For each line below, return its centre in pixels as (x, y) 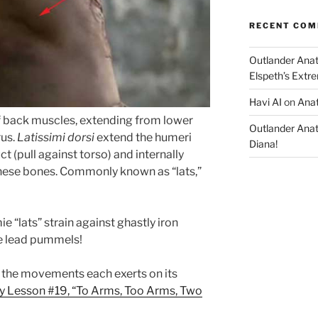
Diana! (263, 144)
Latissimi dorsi (56, 137)
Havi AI (265, 102)
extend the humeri (143, 137)
